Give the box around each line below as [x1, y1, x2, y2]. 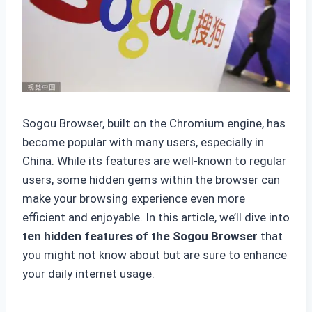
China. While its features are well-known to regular [22, 154, 286, 169]
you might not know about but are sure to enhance [22, 248, 287, 263]
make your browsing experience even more [22, 192, 245, 206]
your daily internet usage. [22, 267, 155, 281]
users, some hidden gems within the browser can [22, 173, 280, 187]
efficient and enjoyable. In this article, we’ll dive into [22, 210, 290, 225]
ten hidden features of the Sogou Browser [22, 229, 258, 244]
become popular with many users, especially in [22, 135, 264, 150]
